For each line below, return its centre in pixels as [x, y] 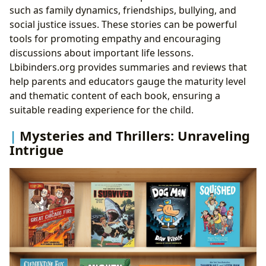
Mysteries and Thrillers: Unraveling [135, 136]
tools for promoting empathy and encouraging [115, 39]
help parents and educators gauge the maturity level [128, 82]
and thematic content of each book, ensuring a [115, 96]
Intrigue [37, 150]
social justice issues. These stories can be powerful [123, 25]
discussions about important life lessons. [102, 53]
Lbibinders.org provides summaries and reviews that [128, 67]
